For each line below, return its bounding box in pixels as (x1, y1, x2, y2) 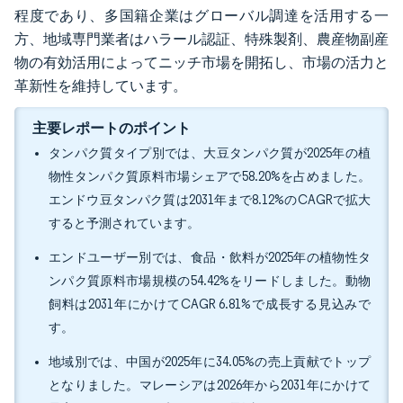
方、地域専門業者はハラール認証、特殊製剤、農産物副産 (14, 31, 389, 48)
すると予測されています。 (49, 216, 200, 231)
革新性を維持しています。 (14, 77, 187, 94)
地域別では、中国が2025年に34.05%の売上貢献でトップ (49, 354, 371, 370)
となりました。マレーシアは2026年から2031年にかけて (49, 378, 371, 393)
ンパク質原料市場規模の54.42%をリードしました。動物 (49, 273, 371, 289)
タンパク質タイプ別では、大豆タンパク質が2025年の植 (49, 146, 371, 161)
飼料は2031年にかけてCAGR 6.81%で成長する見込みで (49, 297, 371, 312)
